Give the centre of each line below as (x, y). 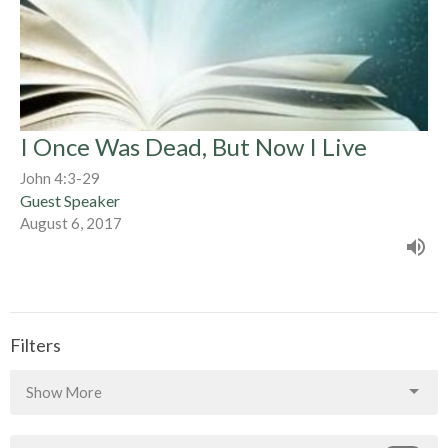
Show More (64, 391)
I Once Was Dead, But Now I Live (193, 147)
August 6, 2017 (71, 223)
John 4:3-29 (60, 178)
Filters (35, 345)
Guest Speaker (70, 201)
